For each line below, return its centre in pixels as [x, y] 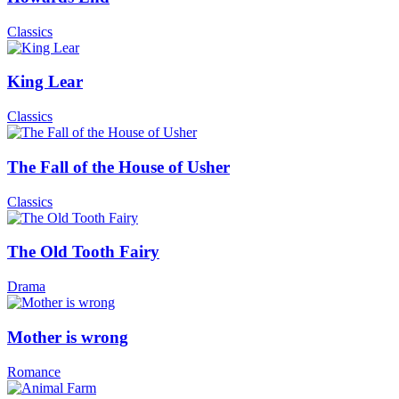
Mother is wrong [68, 337]
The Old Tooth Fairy [83, 252]
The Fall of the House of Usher [118, 167]
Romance [34, 371]
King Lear [45, 82]
